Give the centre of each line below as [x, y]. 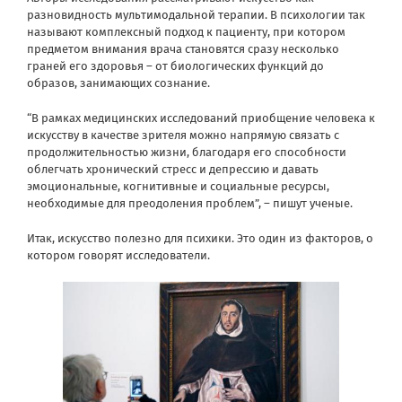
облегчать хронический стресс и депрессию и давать [173, 169]
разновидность [71, 14]
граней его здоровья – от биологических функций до [175, 66]
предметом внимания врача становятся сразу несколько [183, 48]
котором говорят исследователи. [118, 255]
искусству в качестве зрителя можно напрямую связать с [183, 135]
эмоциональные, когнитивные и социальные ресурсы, [178, 186]
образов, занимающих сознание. [118, 83]
